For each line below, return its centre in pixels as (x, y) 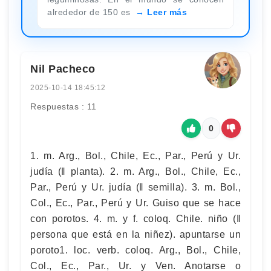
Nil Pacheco (63, 69)
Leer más (167, 12)
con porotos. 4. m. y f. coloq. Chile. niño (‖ (135, 218)
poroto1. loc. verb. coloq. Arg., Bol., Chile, (135, 250)
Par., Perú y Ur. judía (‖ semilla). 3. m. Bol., (135, 187)
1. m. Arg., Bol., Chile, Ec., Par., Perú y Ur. (135, 155)
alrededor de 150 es (90, 12)
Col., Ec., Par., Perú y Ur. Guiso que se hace (135, 203)
